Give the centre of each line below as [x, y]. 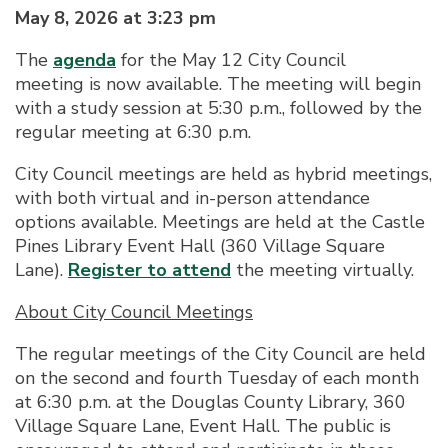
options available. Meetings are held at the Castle [220, 221]
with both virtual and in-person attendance [192, 197]
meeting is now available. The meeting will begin [218, 83]
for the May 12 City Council [231, 59]
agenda [84, 59]
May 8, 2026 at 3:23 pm [115, 17]
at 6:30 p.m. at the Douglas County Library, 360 [210, 401]
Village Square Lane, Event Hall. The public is [203, 425]
